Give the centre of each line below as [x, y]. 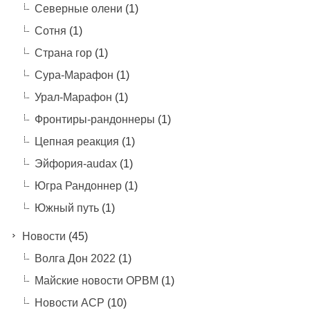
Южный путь [66, 208]
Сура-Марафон [74, 75]
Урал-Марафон [73, 97]
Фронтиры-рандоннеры [94, 119]
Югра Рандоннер [78, 185]
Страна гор [63, 53]
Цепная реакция [76, 141]
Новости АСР [69, 302]
